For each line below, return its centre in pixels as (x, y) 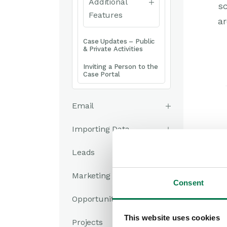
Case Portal (102, 74)
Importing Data (101, 129)
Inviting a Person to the (121, 67)
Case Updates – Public (119, 41)
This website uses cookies (172, 217)
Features (106, 15)
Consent (188, 183)
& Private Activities (113, 49)
